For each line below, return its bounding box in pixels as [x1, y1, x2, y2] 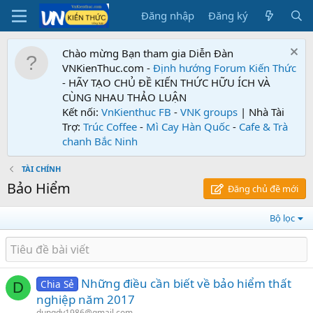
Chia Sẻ [40, 277, 74, 291]
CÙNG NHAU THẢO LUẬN [62, 90, 187, 104]
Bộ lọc [270, 212, 296, 224]
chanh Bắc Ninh [62, 134, 138, 148]
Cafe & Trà [239, 119, 288, 133]
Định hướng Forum [153, 61, 246, 75]
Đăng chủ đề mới [228, 182, 298, 195]
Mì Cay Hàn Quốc [146, 119, 230, 133]
